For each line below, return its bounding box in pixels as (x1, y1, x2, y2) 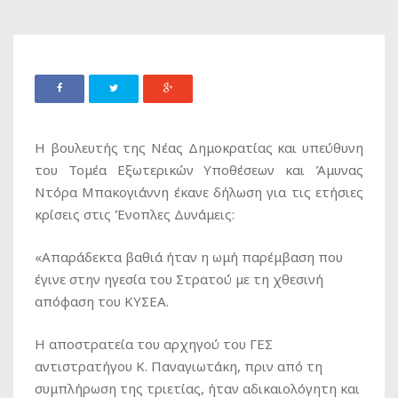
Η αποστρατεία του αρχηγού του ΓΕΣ (35, 335, 273, 354)
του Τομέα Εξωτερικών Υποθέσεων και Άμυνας (35, 161, 363, 179)
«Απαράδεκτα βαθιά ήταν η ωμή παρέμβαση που (35, 248, 343, 267)
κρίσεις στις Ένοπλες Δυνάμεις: (35, 205, 235, 224)
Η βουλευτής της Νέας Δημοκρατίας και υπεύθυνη (35, 139, 363, 157)
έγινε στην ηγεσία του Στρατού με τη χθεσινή (35, 270, 323, 289)
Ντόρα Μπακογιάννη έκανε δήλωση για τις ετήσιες (35, 183, 363, 202)
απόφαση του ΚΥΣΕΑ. (35, 292, 169, 311)
